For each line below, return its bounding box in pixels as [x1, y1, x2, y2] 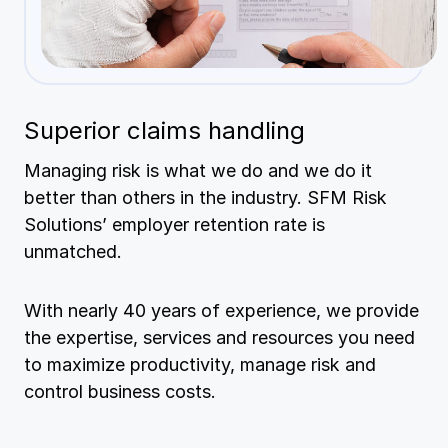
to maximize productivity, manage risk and [24, 353, 376, 375]
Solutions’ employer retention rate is [24, 213, 325, 235]
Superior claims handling [24, 115, 305, 145]
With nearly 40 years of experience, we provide [24, 299, 419, 321]
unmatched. [24, 240, 122, 262]
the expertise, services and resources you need [24, 326, 415, 348]
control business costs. [24, 380, 216, 402]
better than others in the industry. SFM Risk [24, 186, 387, 208]
